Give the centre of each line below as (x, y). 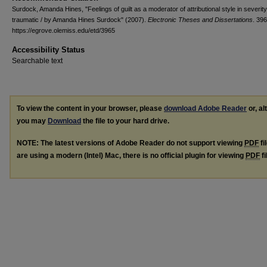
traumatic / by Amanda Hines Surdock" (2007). (80, 20)
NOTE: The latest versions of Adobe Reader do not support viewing (131, 143)
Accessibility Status (48, 50)
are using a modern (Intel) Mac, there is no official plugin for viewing (131, 155)
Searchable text (37, 61)
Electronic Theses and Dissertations (200, 20)
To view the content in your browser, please (90, 108)
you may (32, 121)
